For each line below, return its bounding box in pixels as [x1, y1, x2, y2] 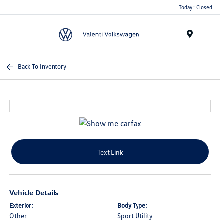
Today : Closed [179, 3, 212, 10]
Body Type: [117, 201, 147, 210]
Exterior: [9, 201, 34, 210]
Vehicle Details [9, 188, 59, 198]
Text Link [97, 147, 123, 156]
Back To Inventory [18, 62, 67, 70]
